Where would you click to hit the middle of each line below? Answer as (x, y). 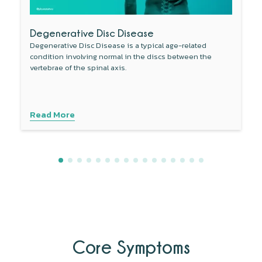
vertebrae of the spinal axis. (78, 68)
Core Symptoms (131, 247)
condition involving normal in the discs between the (121, 57)
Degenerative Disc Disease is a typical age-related (118, 46)
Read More (53, 114)
